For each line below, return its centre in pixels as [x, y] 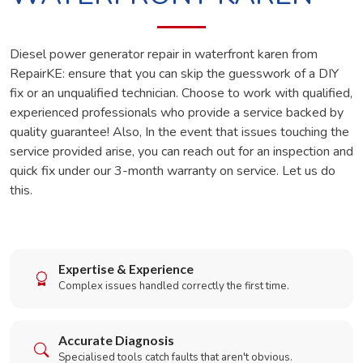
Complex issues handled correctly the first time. [174, 286]
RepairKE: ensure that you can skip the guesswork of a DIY [174, 74]
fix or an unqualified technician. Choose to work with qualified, [181, 93]
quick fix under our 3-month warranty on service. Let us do [173, 171]
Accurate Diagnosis [116, 340]
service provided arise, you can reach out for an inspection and [181, 152]
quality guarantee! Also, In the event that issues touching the [179, 132]
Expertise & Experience [126, 269]
